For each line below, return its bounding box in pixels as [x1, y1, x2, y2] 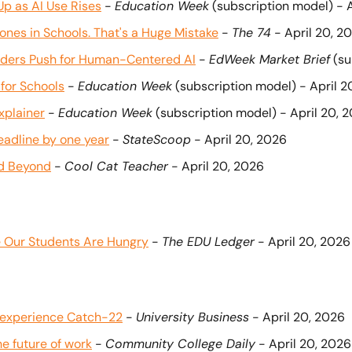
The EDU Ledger [162, 233, 255, 250]
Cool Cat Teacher [64, 158, 168, 174]
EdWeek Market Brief [209, 51, 330, 68]
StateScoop [123, 131, 191, 148]
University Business [136, 309, 249, 325]
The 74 [232, 24, 271, 41]
